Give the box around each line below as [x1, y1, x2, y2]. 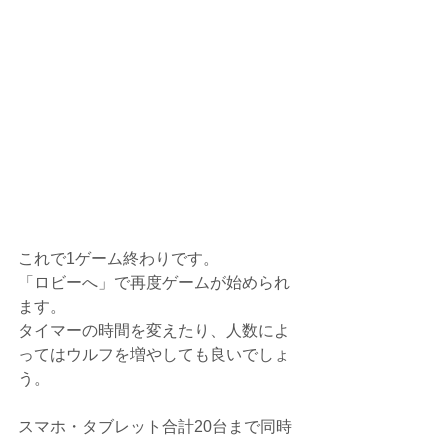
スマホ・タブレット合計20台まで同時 [18, 418, 292, 436]
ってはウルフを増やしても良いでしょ [18, 346, 290, 364]
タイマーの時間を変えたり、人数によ [18, 322, 290, 340]
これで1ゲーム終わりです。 [18, 250, 219, 268]
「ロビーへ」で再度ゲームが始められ [18, 274, 290, 292]
